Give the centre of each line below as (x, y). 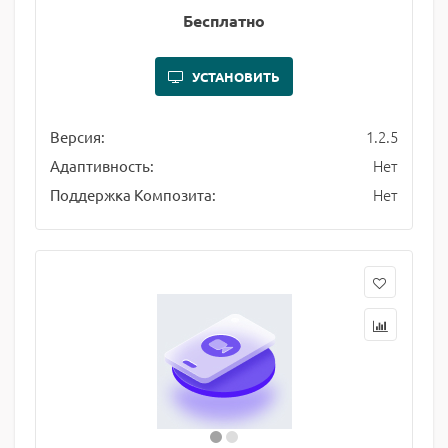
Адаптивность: (102, 165)
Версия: (77, 136)
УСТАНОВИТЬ (236, 76)
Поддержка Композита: (133, 194)
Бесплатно (224, 20)
